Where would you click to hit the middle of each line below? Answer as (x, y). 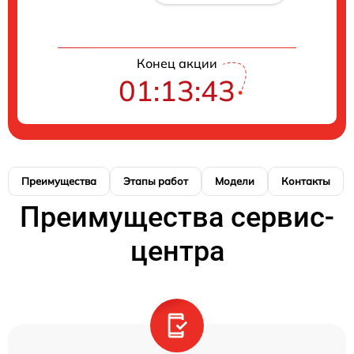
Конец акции (177, 63)
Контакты (306, 181)
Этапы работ (156, 181)
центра (177, 251)
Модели (235, 181)
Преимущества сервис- (177, 217)
